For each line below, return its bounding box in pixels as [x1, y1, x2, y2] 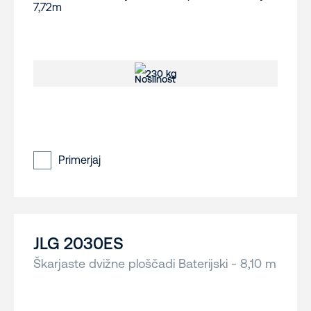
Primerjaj [58, 153, 101, 167]
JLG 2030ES [33, 234, 124, 253]
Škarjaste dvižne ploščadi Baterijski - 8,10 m [33, 256, 276, 271]
